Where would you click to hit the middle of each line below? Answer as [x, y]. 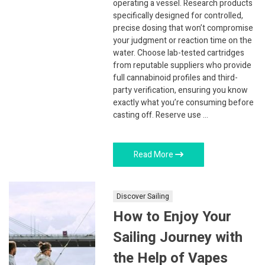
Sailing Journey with [178, 237]
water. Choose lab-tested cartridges [179, 53]
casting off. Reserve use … [161, 115]
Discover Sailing [143, 196]
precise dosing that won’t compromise [183, 28]
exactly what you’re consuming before [184, 102]
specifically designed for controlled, [178, 15]
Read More [155, 154]
